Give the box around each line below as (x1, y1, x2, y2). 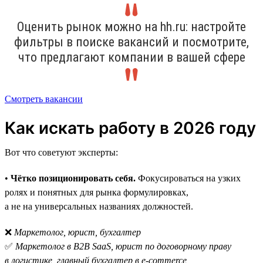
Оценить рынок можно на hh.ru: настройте (17, 19, 246, 34)
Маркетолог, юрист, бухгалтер (14, 227, 141, 237)
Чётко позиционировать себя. (11, 173, 136, 183)
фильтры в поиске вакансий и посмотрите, (14, 34, 249, 49)
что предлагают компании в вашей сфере (18, 49, 245, 65)
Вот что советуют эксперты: (5, 147, 118, 157)
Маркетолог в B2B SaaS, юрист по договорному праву (15, 241, 231, 251)
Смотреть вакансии (5, 93, 83, 104)
